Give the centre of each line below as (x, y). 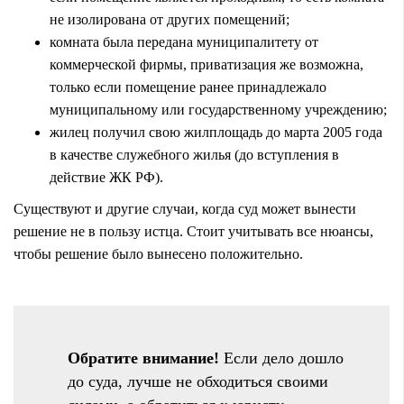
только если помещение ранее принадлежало (188, 87)
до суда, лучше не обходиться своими (198, 381)
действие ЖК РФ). (106, 177)
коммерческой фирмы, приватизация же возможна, (207, 64)
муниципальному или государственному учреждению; (218, 109)
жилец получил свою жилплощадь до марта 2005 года (216, 132)
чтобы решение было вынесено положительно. (158, 253)
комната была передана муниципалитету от (184, 41)
